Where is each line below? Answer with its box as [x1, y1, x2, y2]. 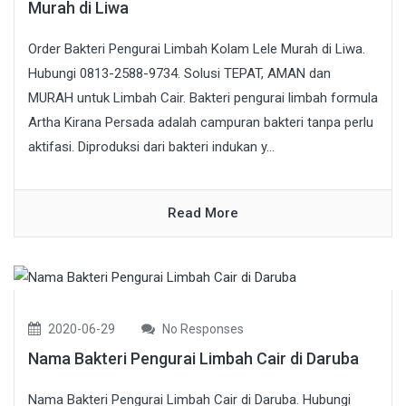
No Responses [159, 321, 244, 336]
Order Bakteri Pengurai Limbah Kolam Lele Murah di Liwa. [28, 41, 365, 58]
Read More [168, 205, 238, 222]
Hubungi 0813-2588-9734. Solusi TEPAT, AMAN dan [28, 65, 331, 82]
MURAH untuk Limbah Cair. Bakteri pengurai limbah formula [28, 90, 378, 107]
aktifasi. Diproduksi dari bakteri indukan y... [28, 139, 275, 156]
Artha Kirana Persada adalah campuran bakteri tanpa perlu [28, 114, 373, 131]
